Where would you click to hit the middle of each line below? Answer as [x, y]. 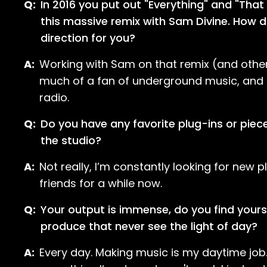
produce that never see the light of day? [149, 226]
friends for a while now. [101, 183]
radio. [54, 97]
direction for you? [88, 38]
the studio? [71, 140]
